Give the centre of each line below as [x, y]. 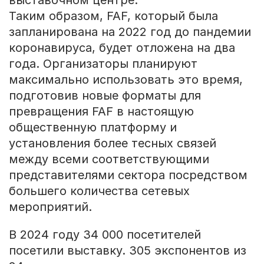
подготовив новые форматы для [105, 95]
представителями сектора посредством [128, 175]
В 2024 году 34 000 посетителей [105, 234]
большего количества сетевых [99, 191]
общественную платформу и [93, 127]
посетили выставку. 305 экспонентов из [127, 250]
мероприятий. [50, 207]
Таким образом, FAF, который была [113, 16]
